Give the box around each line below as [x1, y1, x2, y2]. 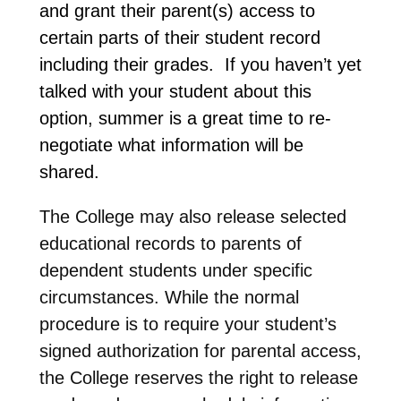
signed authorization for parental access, [38, 340, 362, 361]
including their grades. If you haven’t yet [38, 54, 362, 74]
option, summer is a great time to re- [38, 107, 331, 128]
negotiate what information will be [38, 134, 303, 155]
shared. [38, 161, 110, 182]
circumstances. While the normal [38, 286, 299, 307]
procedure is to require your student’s [38, 313, 337, 334]
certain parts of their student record [38, 27, 320, 47]
